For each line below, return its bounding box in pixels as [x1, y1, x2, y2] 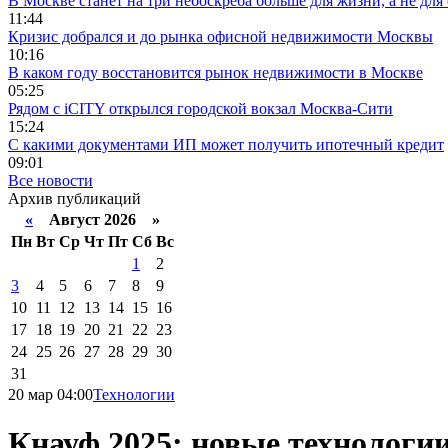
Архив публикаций [8, 190, 141, 207]
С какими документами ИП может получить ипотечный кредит [8, 136, 444, 153]
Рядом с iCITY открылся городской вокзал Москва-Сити [8, 100, 393, 117]
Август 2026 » [33, 211, 160, 228]
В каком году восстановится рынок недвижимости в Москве [8, 64, 423, 81]
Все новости [8, 172, 93, 189]
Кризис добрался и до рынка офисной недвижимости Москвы [8, 28, 433, 45]
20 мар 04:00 [8, 386, 93, 403]
